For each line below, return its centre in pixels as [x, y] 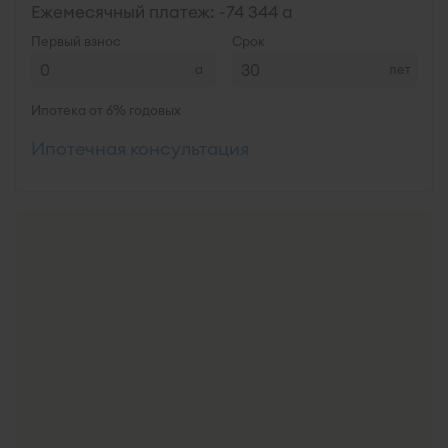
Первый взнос [76, 41]
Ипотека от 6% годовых [106, 110]
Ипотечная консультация [140, 148]
